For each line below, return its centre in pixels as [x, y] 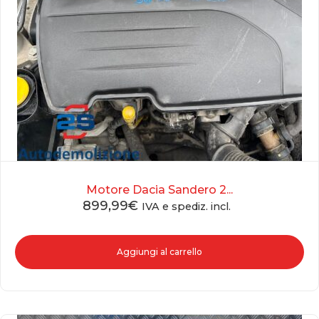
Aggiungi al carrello [159, 252]
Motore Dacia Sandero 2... [159, 190]
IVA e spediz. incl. [186, 207]
